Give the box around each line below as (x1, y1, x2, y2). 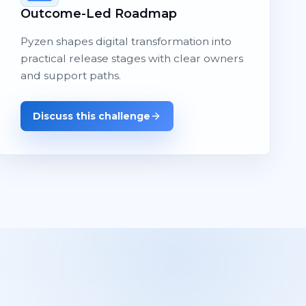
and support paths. (20, 68, 121, 82)
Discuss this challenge (32, 109, 150, 122)
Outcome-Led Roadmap (20, 5, 177, 21)
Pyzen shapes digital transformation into (20, 34, 232, 48)
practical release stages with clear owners (20, 51, 243, 65)
